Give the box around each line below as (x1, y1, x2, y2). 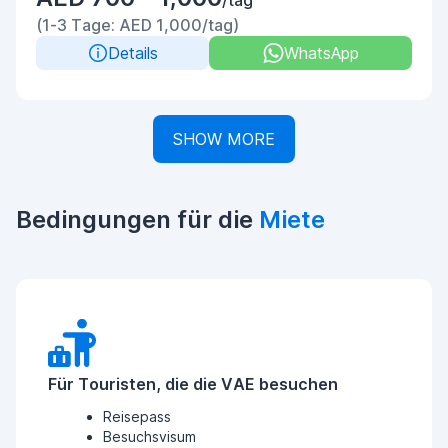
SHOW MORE (173, 129, 275, 149)
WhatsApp (283, 43, 359, 63)
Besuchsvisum (103, 428, 196, 445)
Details (107, 43, 158, 63)
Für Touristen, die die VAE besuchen (48, 374, 338, 394)
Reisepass (103, 408, 171, 425)
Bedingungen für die (16, 205, 259, 234)
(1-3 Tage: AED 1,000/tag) (36, 15, 239, 35)
